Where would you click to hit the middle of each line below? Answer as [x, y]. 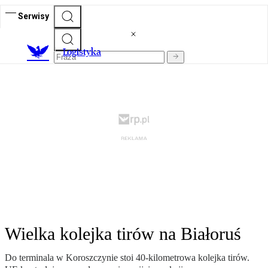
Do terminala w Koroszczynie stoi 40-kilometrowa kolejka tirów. [127, 258]
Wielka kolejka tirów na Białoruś [123, 234]
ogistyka [84, 52]
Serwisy [33, 16]
